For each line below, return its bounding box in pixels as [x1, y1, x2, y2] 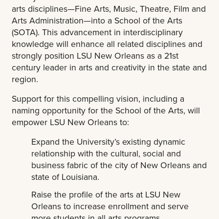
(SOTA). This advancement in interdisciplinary [12, 25, 183, 38]
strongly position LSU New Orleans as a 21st [12, 49, 178, 62]
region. [12, 72, 38, 85]
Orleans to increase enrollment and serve [31, 200, 189, 213]
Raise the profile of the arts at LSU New [31, 188, 181, 201]
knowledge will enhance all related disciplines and [12, 37, 202, 50]
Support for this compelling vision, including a [12, 92, 184, 105]
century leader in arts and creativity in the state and [12, 61, 207, 73]
